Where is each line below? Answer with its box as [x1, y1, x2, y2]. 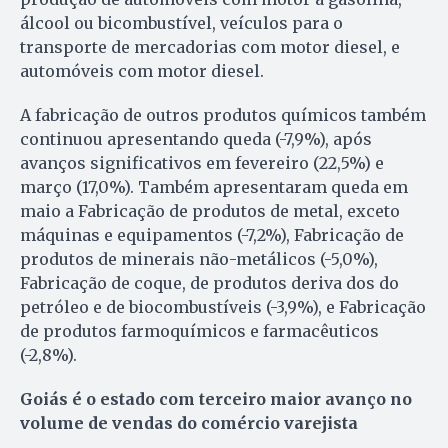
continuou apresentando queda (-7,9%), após [20, 129, 372, 150]
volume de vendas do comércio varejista [20, 413, 358, 434]
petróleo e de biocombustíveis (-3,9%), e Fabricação [20, 297, 426, 318]
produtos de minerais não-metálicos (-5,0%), [20, 249, 378, 270]
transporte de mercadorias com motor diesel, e [20, 37, 400, 58]
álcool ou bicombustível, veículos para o [20, 13, 343, 34]
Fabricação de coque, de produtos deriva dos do [20, 273, 399, 294]
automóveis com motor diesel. [20, 61, 264, 82]
